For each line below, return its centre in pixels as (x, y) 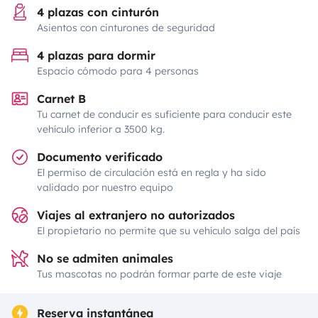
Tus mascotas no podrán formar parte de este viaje (159, 274)
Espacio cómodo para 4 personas (118, 71)
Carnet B (61, 99)
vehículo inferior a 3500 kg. (101, 129)
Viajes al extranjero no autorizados (136, 215)
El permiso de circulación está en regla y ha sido (152, 172)
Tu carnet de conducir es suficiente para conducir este (164, 114)
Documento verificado (100, 157)
